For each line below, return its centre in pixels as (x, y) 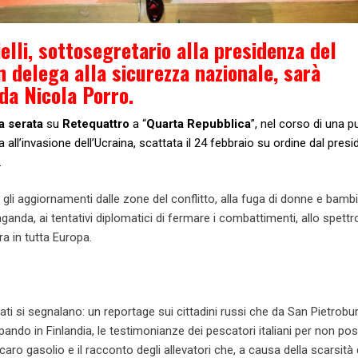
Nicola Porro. (79, 94)
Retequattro (96, 123)
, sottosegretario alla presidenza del (182, 50)
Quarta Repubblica (199, 123)
